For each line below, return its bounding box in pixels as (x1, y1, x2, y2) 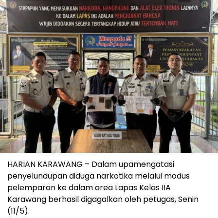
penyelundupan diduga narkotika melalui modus (7, 170, 190, 182)
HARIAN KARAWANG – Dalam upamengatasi (7, 159, 174, 170)
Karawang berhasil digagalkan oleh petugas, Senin (7, 194, 199, 205)
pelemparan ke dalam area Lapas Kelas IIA (7, 182, 171, 194)
